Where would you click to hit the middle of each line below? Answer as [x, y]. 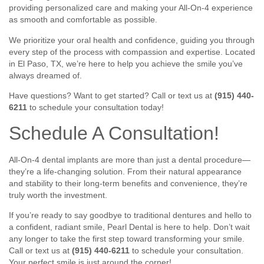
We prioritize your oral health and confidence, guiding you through [132, 40]
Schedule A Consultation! [114, 133]
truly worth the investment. [58, 195]
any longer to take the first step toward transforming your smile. [127, 239]
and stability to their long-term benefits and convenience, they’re [128, 183]
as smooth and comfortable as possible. [83, 20]
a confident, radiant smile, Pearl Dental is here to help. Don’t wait [129, 227]
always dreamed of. [45, 75]
